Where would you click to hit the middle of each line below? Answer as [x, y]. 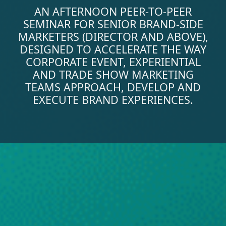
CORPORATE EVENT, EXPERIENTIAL [113, 62]
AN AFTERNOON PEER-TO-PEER [113, 12]
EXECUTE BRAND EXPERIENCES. [113, 100]
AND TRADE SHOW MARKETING [113, 75]
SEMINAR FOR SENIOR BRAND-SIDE [113, 24]
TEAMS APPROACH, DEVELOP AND [113, 87]
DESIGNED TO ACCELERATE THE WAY [113, 49]
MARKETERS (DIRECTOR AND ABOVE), [113, 37]
